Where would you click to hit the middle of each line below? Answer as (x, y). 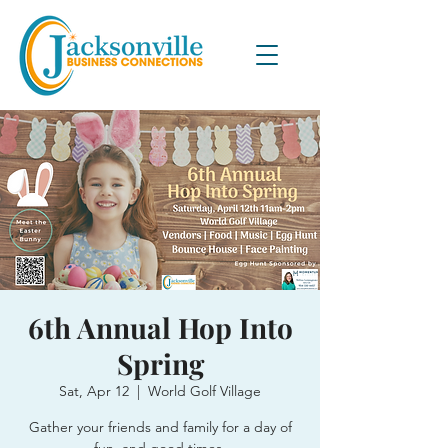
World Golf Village (204, 391)
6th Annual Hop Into (160, 327)
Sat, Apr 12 (94, 391)
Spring (160, 363)
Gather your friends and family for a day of (160, 427)
